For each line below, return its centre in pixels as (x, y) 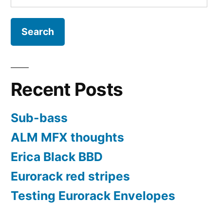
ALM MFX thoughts (67, 137)
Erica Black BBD (57, 156)
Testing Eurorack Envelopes (93, 195)
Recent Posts (67, 89)
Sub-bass (39, 118)
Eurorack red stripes (70, 176)
